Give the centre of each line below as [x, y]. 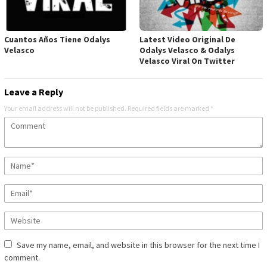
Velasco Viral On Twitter [187, 60]
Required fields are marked [169, 108]
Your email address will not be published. [65, 108]
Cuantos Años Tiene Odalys [57, 39]
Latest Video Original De [187, 39]
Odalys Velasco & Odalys [187, 50]
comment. [22, 257]
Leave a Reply [34, 91]
